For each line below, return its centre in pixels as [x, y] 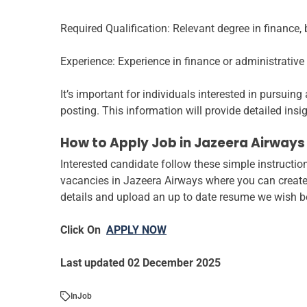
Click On [83, 230]
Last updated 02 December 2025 [140, 263]
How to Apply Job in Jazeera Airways [183, 143]
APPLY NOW [136, 230]
